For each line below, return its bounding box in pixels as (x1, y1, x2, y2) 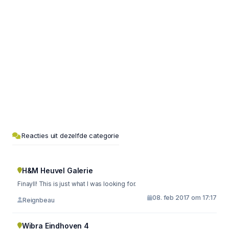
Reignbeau (22, 196, 55, 204)
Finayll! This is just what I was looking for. (17, 180, 136, 188)
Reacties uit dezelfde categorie (21, 131, 119, 140)
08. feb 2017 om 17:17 (152, 194, 217, 201)
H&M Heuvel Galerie (21, 166, 93, 175)
